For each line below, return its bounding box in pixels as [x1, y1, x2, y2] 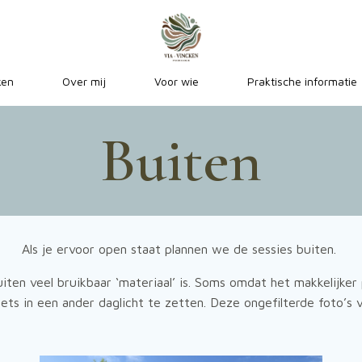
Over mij [61, 74, 106, 88]
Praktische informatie [246, 74, 357, 88]
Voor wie [154, 74, 199, 88]
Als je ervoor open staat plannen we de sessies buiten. [22, 242, 340, 256]
